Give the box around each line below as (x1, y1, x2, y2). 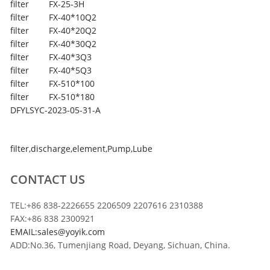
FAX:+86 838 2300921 (10, 212, 95, 224)
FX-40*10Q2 (49, 11, 97, 23)
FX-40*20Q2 (49, 24, 97, 36)
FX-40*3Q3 (49, 51, 92, 63)
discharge (31, 142, 71, 154)
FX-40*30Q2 (49, 37, 97, 49)
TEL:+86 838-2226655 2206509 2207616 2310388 (10, 199, 204, 211)
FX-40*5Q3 (49, 64, 92, 76)
